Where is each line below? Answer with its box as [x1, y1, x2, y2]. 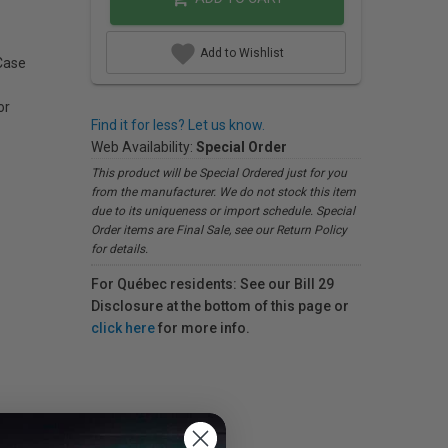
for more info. [155, 320, 250, 336]
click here [91, 320, 155, 336]
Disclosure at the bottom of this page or [91, 298, 349, 314]
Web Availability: [91, 139, 196, 155]
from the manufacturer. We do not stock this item [91, 185, 356, 199]
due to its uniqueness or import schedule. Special [91, 204, 355, 218]
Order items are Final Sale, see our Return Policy [91, 223, 347, 237]
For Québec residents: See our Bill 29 [91, 276, 334, 292]
